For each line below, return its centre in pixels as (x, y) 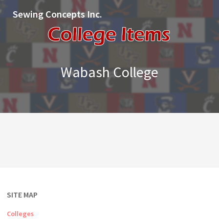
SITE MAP (22, 195)
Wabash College (109, 72)
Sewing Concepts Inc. (57, 14)
